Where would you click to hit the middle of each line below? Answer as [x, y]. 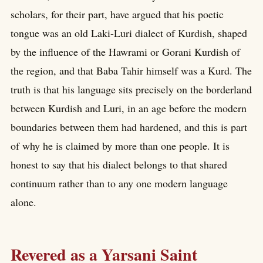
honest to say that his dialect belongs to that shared [119, 164]
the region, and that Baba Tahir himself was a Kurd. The [131, 70]
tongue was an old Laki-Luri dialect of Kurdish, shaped [129, 33]
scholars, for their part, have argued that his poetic [117, 14]
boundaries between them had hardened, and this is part [129, 127]
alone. [23, 202]
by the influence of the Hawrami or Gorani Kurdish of [125, 51]
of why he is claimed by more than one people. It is [120, 145]
